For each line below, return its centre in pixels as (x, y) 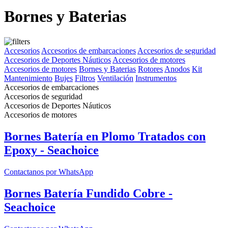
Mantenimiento (28, 78)
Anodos (177, 69)
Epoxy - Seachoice (51, 150)
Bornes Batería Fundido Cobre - (88, 193)
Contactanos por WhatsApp (49, 172)
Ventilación (115, 78)
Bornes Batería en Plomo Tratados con (105, 136)
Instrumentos (156, 78)
